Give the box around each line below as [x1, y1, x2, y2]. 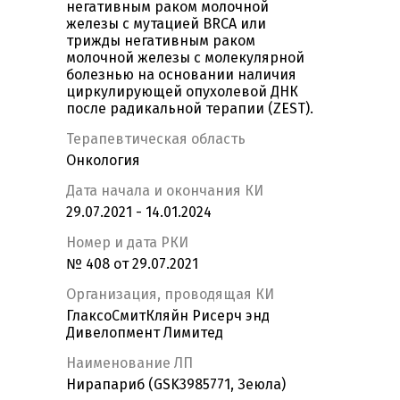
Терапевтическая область [66, 130, 246, 148]
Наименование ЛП [66, 354, 193, 372]
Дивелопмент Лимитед [66, 324, 223, 342]
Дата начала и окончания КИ [66, 182, 263, 200]
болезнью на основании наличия [66, 66, 296, 84]
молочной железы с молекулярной [66, 49, 304, 67]
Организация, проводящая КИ [66, 286, 274, 304]
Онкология [66, 152, 140, 170]
